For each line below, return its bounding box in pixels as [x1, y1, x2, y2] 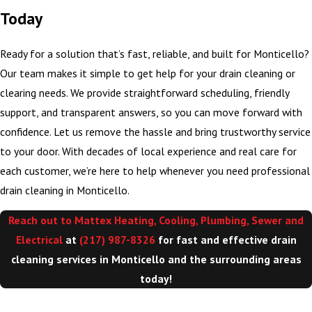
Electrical [15, 233, 63, 247]
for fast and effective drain [155, 233, 297, 247]
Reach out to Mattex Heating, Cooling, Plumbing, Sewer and [8, 213, 304, 228]
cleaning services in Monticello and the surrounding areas [10, 252, 302, 267]
